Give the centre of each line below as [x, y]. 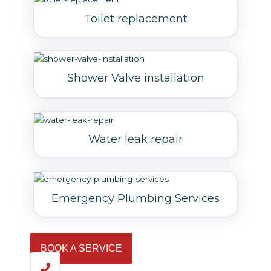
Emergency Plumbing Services [135, 198]
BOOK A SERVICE [81, 248]
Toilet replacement [135, 18]
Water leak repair [135, 139]
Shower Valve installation [135, 78]
